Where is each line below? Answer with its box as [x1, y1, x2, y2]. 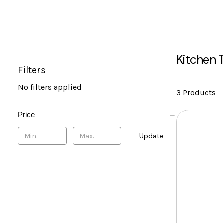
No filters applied [18, 82, 82, 92]
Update [139, 131, 164, 141]
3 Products [176, 88, 216, 98]
